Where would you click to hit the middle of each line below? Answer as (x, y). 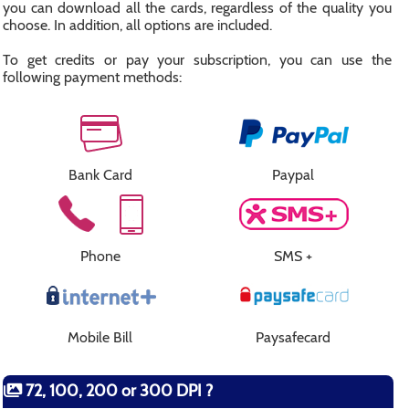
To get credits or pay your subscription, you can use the (197, 60)
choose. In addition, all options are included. (137, 25)
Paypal (293, 175)
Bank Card (100, 175)
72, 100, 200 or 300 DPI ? (117, 391)
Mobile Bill (100, 337)
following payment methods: (92, 77)
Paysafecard (293, 337)
